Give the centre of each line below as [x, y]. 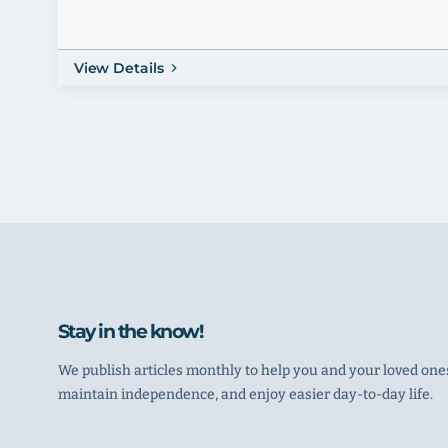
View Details [118, 67]
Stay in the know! [130, 330]
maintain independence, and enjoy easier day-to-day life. [245, 394]
